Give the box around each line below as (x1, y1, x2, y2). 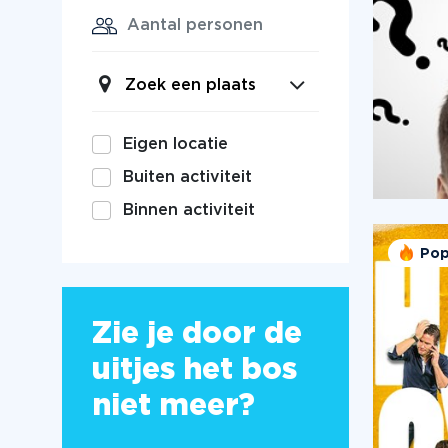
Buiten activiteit (123, 169, 253, 185)
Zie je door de (92, 320, 302, 348)
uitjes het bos (92, 356, 297, 384)
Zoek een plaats (125, 77, 256, 93)
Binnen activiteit (123, 202, 256, 218)
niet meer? (92, 392, 255, 420)
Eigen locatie (123, 136, 229, 152)
